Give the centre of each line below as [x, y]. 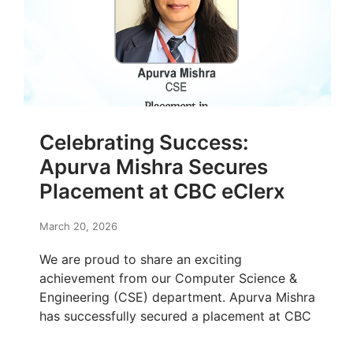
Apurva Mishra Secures [154, 167]
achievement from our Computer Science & [168, 279]
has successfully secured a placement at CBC [175, 316]
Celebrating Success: [144, 143]
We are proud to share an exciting [141, 260]
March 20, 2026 [78, 227]
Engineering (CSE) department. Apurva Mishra [177, 297]
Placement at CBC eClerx [162, 191]
